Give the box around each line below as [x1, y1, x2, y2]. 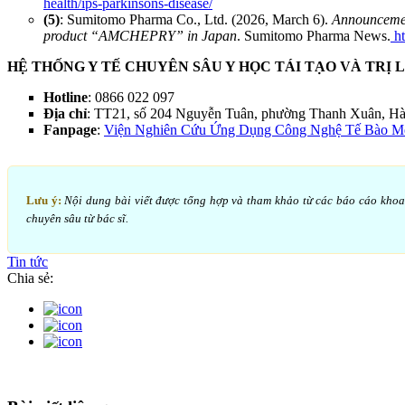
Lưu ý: [26, 193, 61, 207]
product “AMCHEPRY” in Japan [43, 27, 237, 43]
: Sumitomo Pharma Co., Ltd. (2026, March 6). [60, 11, 332, 27]
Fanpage [43, 121, 97, 137]
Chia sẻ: [7, 269, 53, 286]
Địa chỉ [43, 105, 87, 121]
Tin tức [7, 253, 48, 269]
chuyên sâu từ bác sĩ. [26, 211, 128, 225]
